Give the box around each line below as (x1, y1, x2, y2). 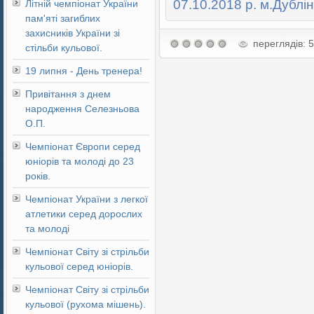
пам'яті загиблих (25, 13, 100, 24)
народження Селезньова (25, 103, 139, 114)
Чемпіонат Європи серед (25, 141, 140, 152)
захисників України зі (25, 27, 120, 39)
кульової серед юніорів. (25, 261, 133, 272)
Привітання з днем (25, 88, 111, 100)
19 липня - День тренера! (25, 65, 142, 76)
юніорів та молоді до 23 (25, 156, 134, 167)
